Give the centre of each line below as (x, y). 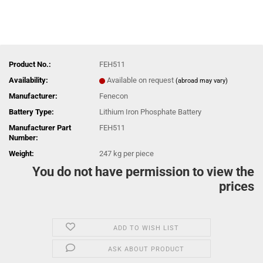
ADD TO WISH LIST (146, 228)
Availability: (28, 80)
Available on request (141, 80)
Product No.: (30, 64)
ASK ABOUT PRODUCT (146, 249)
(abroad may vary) (202, 81)
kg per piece (133, 154)
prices (237, 186)
